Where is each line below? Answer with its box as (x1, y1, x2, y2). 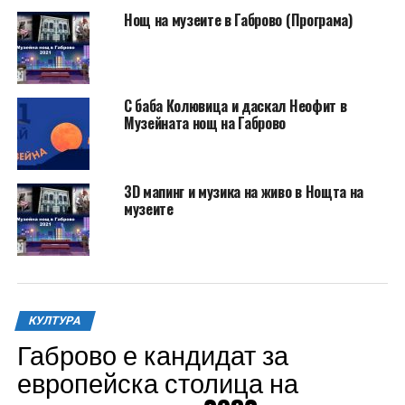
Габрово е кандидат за (16, 334, 288, 373)
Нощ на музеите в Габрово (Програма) (123, 8, 353, 31)
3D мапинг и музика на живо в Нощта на (123, 180, 364, 202)
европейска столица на (16, 362, 298, 401)
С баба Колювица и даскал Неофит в (123, 94, 347, 117)
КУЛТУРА (26, 313, 83, 327)
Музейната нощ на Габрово (123, 111, 287, 134)
